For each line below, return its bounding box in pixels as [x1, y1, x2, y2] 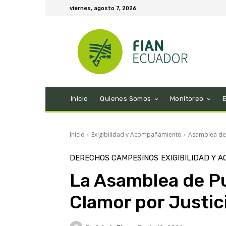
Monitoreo [170, 95, 204, 103]
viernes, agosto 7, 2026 [70, 5, 137, 12]
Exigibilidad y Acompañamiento [91, 130, 182, 139]
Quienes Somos [100, 95, 151, 103]
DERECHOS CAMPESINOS [70, 153, 158, 163]
